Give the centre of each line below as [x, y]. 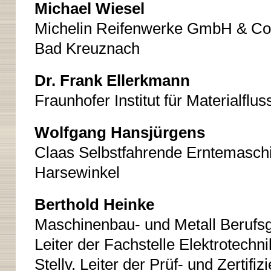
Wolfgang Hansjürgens [119, 132]
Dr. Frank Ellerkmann [112, 80]
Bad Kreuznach [87, 48]
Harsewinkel [77, 172]
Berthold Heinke [94, 204]
